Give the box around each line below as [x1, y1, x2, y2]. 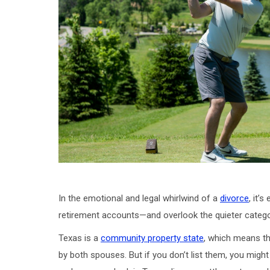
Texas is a [58, 232, 101, 243]
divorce [220, 192, 249, 204]
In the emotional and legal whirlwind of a [58, 192, 220, 204]
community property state [101, 232, 204, 243]
